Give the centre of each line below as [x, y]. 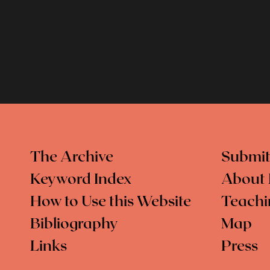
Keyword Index [81, 180]
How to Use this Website [111, 202]
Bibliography [74, 224]
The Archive [72, 158]
